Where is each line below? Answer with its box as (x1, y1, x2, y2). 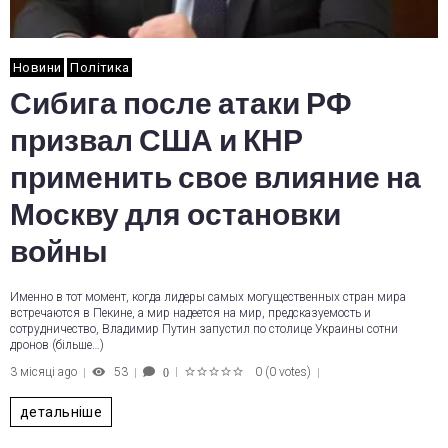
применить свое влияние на (10, 162, 421, 194)
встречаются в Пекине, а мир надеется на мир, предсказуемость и (10, 306, 371, 320)
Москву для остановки (10, 199, 341, 231)
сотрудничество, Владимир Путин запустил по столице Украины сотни (10, 322, 398, 336)
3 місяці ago (10, 365, 77, 379)
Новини (13, 60, 62, 75)
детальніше (20, 403, 103, 420)
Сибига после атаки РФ (10, 88, 352, 120)
